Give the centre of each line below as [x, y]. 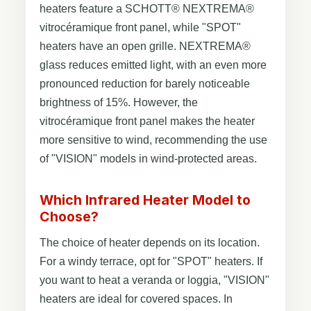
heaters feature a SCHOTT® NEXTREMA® [147, 8]
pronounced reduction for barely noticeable [145, 83]
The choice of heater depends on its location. [150, 242]
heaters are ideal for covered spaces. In [136, 299]
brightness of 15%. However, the [119, 102]
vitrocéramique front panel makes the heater [147, 121]
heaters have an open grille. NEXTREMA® [145, 46]
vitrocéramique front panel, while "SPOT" [140, 27]
